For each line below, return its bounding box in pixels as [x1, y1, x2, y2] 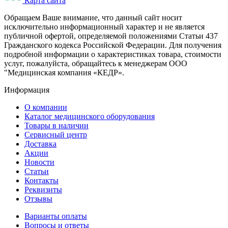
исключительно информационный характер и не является [4, 22, 205, 32]
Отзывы [24, 194, 52, 204]
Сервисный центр [24, 130, 87, 139]
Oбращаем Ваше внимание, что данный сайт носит [4, 13, 182, 22]
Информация [4, 85, 49, 95]
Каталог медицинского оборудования [24, 112, 155, 121]
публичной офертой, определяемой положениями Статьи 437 [4, 32, 218, 41]
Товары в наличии [24, 121, 89, 130]
